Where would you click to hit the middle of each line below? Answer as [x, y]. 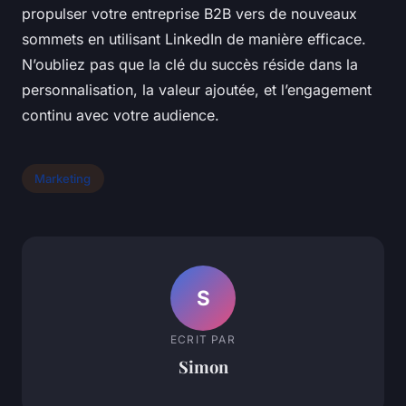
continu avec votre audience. [121, 116]
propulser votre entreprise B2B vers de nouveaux [189, 14]
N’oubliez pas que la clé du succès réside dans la [190, 65]
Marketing [63, 179]
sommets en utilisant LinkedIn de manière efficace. [194, 39]
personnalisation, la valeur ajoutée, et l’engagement [197, 90]
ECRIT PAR [203, 339]
